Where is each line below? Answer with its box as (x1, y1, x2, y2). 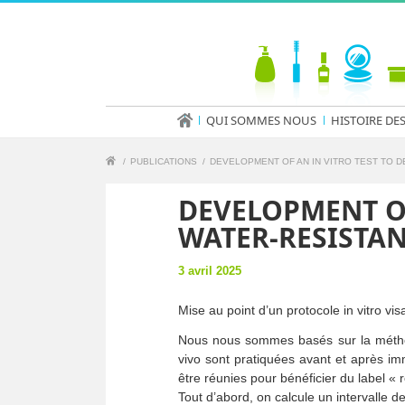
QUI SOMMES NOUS (205, 112, 316, 128)
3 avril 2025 (178, 264, 241, 278)
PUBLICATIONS (130, 156, 197, 166)
